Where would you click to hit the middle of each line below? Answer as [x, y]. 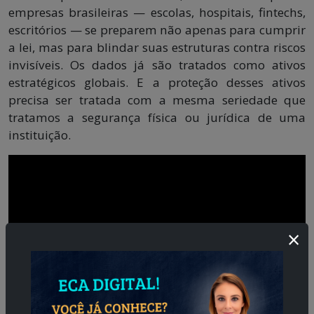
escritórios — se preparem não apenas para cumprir [157, 30]
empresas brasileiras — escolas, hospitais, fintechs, [157, 13]
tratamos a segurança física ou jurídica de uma [157, 118]
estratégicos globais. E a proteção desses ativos [157, 83]
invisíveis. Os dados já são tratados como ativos [157, 65]
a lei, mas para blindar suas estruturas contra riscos [157, 48]
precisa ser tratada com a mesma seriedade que [157, 100]
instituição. [40, 135]
